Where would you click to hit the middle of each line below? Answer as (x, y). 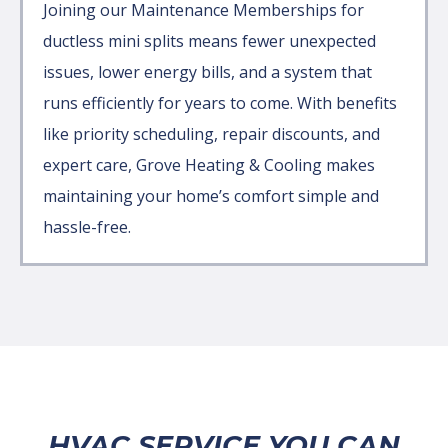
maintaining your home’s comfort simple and (211, 195)
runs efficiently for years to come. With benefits (220, 102)
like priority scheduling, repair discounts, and (211, 133)
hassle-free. (87, 226)
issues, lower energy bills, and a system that (207, 71)
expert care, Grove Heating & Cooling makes (209, 164)
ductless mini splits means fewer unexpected (209, 40)
